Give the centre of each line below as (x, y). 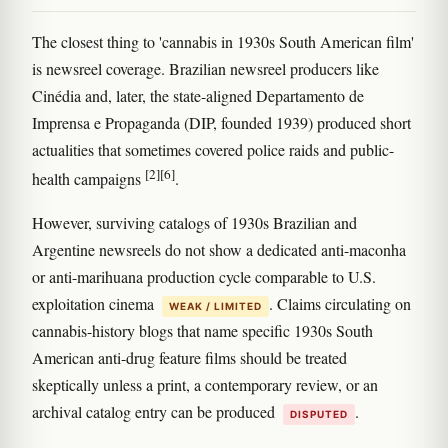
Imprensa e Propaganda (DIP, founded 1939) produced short (221, 123)
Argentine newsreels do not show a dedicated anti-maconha (219, 249)
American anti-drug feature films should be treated (189, 357)
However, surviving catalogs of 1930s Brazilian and (194, 222)
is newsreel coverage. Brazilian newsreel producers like (205, 69)
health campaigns (88, 179)
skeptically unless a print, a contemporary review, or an (205, 384)
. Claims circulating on (340, 303)
